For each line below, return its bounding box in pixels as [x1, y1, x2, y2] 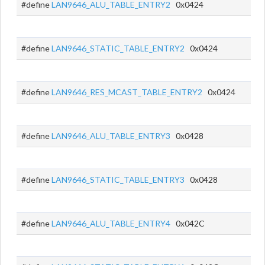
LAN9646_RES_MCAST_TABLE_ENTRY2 [51, 87, 202, 97]
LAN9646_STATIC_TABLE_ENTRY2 [51, 43, 185, 53]
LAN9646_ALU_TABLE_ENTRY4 [51, 218, 170, 228]
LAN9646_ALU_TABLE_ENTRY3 [51, 131, 170, 141]
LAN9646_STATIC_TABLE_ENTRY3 [51, 174, 185, 185]
